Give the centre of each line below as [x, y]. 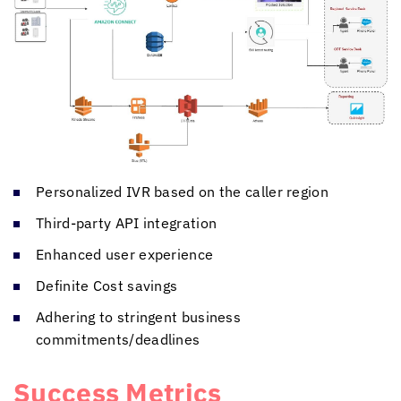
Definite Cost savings [107, 285]
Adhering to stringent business [139, 316]
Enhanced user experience [125, 254]
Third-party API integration [127, 222]
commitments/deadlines [118, 339]
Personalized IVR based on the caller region [182, 191]
